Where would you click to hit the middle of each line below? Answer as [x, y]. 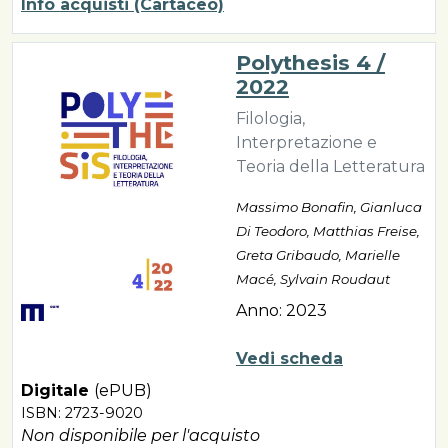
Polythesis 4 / [310, 63]
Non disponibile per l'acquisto [140, 436]
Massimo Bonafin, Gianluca [329, 207]
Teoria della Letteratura [330, 167]
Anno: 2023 [281, 311]
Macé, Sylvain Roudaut [313, 279]
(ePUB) [123, 391]
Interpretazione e [306, 143]
